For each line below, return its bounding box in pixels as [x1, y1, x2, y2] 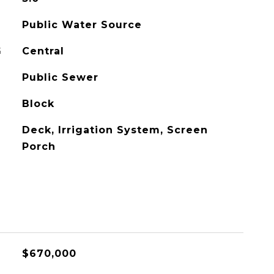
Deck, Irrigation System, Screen [21, 124, 208, 136]
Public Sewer [21, 72, 98, 83]
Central [21, 45, 64, 57]
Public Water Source [21, 19, 142, 31]
